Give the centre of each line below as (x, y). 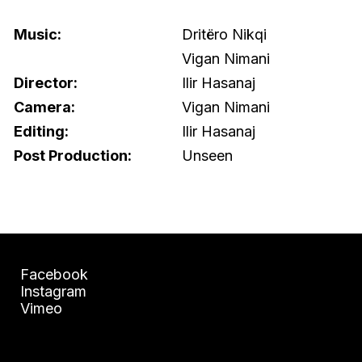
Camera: (44, 107)
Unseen (207, 155)
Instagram (53, 291)
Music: (38, 34)
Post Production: (73, 155)
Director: (46, 82)
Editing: (41, 131)
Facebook (54, 274)
